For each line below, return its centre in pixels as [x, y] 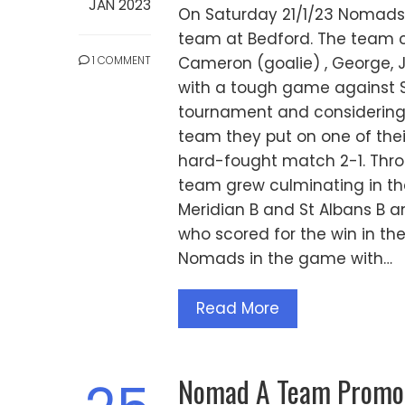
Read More [238, 309]
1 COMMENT [120, 61]
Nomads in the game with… [285, 259]
